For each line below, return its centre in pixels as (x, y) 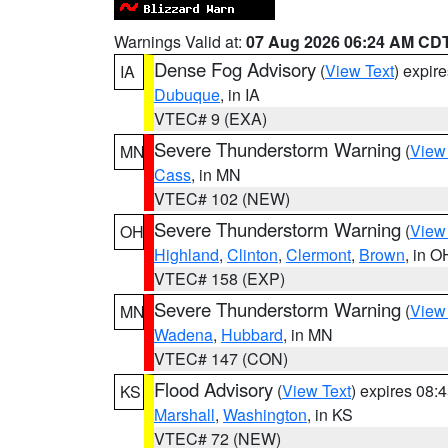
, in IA (240, 94)
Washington (265, 414)
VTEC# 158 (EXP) (219, 278)
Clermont (318, 254)
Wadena (183, 334)
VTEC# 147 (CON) (221, 358)
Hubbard (252, 334)
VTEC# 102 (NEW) (222, 198)
